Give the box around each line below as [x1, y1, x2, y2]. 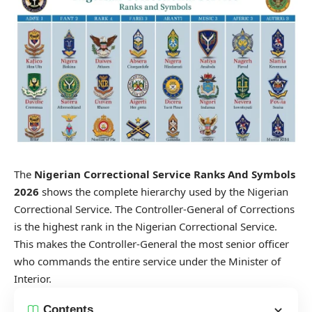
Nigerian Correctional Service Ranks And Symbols [34, 166, 295, 181]
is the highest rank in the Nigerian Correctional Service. [14, 219, 277, 233]
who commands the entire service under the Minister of [14, 253, 281, 268]
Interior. [14, 271, 52, 286]
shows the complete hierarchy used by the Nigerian [39, 184, 288, 198]
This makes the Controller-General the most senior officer [14, 236, 289, 251]
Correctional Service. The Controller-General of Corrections [14, 201, 295, 216]
